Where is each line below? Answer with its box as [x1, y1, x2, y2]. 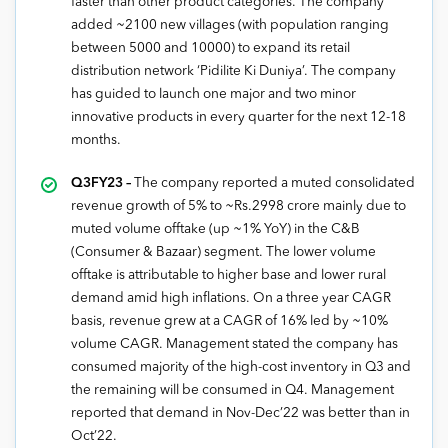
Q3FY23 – [71, 176, 134, 190]
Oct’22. [71, 429, 117, 443]
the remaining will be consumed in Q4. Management [71, 383, 394, 397]
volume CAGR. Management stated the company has [71, 337, 398, 351]
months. [71, 133, 121, 147]
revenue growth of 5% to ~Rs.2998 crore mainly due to [71, 199, 406, 213]
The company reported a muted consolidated [134, 176, 415, 190]
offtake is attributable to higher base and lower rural [71, 268, 386, 282]
